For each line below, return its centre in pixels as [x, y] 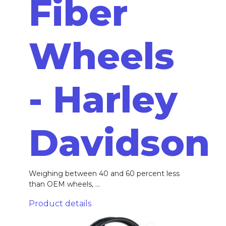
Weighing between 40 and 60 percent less [104, 173]
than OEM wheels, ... [64, 184]
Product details [60, 203]
